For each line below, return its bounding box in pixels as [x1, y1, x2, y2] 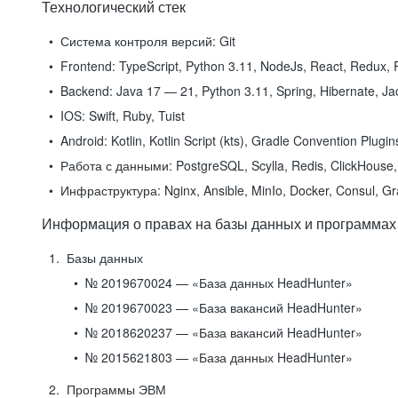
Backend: [60, 82, 113, 99]
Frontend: [60, 57, 115, 75]
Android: [60, 131, 107, 149]
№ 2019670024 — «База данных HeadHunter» [85, 274, 353, 291]
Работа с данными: [60, 156, 172, 174]
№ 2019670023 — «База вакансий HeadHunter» [85, 298, 362, 316]
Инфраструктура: [60, 181, 161, 199]
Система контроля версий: [60, 32, 216, 50]
